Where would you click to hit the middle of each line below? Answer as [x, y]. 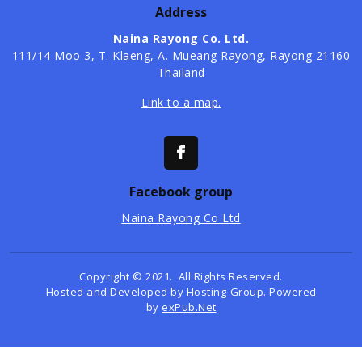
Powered [291, 292]
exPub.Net [189, 307]
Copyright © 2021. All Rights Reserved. [181, 277]
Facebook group [181, 192]
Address [181, 13]
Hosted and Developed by [116, 292]
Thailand [181, 73]
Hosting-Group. [226, 292]
